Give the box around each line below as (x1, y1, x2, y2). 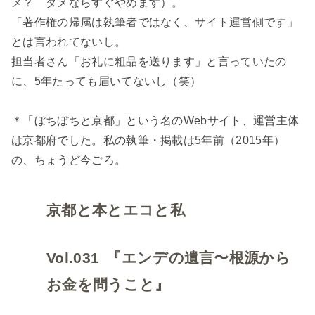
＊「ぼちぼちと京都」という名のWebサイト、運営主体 (11, 115, 300, 127)
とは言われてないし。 (11, 36, 127, 49)
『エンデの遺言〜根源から (106, 250, 291, 267)
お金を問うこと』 (46, 276, 170, 294)
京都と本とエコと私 (46, 202, 185, 219)
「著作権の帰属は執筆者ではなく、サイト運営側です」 (11, 16, 298, 29)
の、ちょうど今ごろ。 (11, 154, 127, 167)
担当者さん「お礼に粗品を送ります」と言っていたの (11, 56, 287, 68)
